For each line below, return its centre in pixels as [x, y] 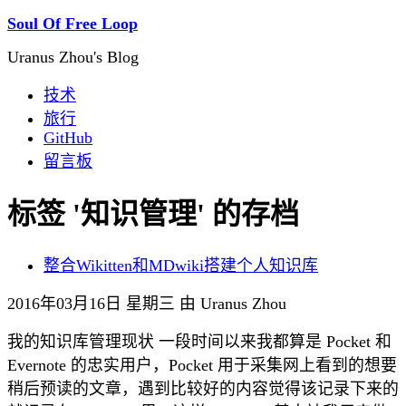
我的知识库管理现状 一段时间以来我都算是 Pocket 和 [199, 341]
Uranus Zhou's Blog [73, 57]
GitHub [68, 138]
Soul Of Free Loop [72, 24]
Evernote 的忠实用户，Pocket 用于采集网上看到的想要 [202, 365]
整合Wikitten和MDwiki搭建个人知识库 [181, 265]
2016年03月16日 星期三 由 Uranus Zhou [147, 303]
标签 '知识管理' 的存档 [153, 214]
